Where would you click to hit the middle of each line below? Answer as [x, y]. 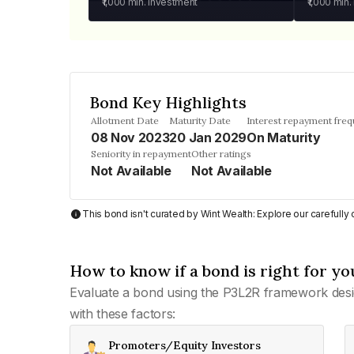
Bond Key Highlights [168, 102]
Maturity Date [200, 121]
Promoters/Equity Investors [185, 345]
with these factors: [122, 314]
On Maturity [283, 137]
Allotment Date [125, 121]
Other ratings [221, 154]
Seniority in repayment [141, 154]
